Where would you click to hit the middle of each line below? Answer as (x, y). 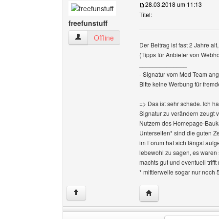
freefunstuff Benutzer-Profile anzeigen (132, 37)
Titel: (146, 14)
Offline (104, 38)
